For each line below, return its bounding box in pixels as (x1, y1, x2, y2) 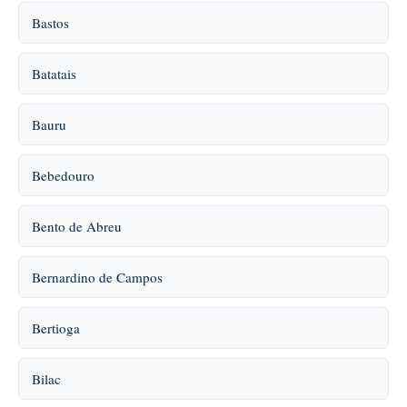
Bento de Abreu (32, 217, 122, 235)
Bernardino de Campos (32, 268, 163, 286)
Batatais (32, 65, 76, 83)
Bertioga (32, 319, 80, 337)
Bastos (32, 14, 69, 32)
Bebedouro (32, 166, 94, 184)
